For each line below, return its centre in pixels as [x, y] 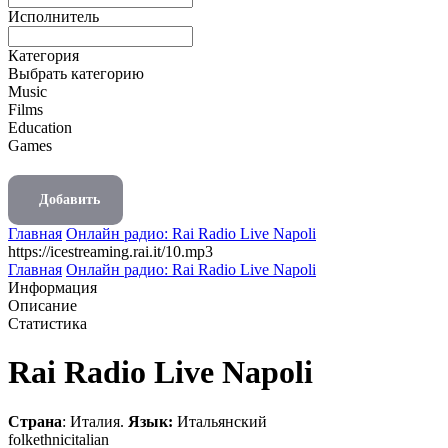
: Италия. [95, 421]
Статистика [47, 323]
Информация [52, 287]
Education [40, 127]
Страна [35, 421]
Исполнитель [53, 16]
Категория [43, 55]
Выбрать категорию [76, 73]
